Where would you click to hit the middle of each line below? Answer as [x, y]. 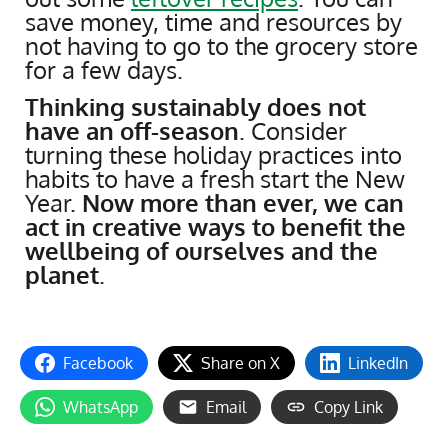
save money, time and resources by [213, 22]
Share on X [240, 362]
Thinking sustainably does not [195, 107]
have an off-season [132, 131]
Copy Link [348, 406]
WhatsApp [100, 406]
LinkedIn [378, 362]
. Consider [293, 131]
